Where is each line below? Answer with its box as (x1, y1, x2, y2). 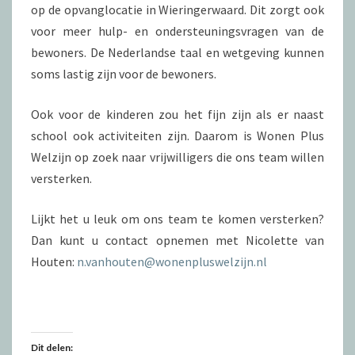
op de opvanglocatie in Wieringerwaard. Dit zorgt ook (31, 2, 324, 17)
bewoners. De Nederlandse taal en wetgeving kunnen (31, 44, 324, 60)
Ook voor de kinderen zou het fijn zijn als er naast (31, 106, 324, 122)
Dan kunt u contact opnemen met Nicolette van (31, 232, 324, 248)
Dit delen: (31, 342, 73, 353)
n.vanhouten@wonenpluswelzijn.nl (77, 254, 267, 269)
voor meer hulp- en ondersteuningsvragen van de (31, 23, 324, 39)
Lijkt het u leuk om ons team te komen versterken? (31, 211, 324, 227)
